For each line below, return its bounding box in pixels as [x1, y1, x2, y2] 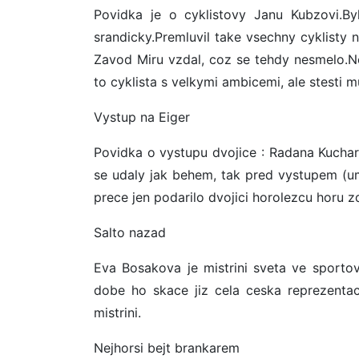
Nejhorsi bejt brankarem [94, 340, 240, 357]
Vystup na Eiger [94, 109, 190, 126]
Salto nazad [94, 224, 166, 241]
